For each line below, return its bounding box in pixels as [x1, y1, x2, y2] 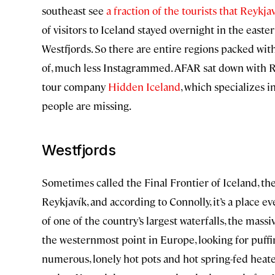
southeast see [42, 4, 106, 18]
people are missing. [42, 99, 131, 113]
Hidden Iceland [108, 80, 180, 94]
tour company [42, 80, 108, 94]
